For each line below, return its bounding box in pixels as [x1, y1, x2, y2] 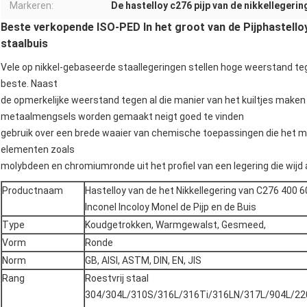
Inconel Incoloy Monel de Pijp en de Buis [85, 201, 256, 213]
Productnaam [2, 185, 63, 197]
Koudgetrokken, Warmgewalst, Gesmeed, [85, 219, 266, 231]
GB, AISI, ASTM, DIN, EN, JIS [85, 255, 201, 267]
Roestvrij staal [85, 273, 149, 284]
